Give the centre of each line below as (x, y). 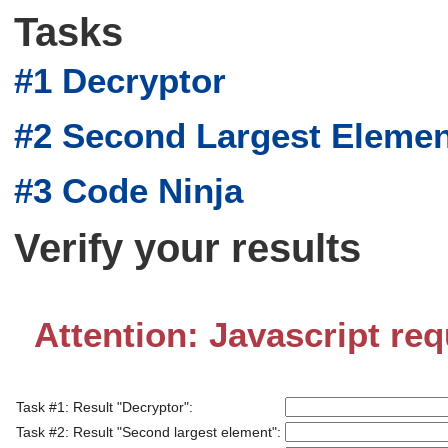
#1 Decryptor (120, 80)
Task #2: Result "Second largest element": (149, 432)
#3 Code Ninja (129, 191)
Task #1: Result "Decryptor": (105, 407)
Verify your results (188, 247)
